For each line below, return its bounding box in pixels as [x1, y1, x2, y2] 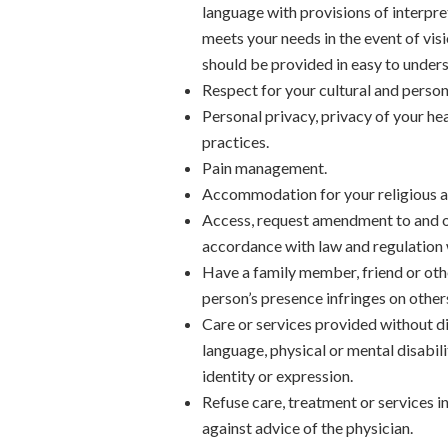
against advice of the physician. [202, 418, 413, 437]
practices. [202, 132, 269, 151]
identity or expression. [202, 366, 353, 385]
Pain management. [202, 158, 327, 177]
